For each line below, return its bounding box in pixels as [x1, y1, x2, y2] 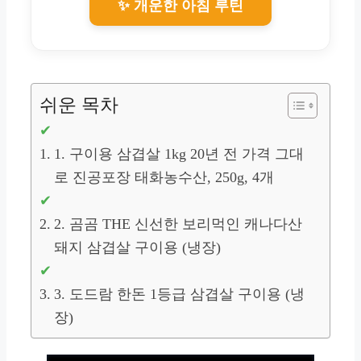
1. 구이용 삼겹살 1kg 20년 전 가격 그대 [53, 145, 304, 162]
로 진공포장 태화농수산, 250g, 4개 [53, 168, 274, 185]
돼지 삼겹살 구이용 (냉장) [53, 239, 221, 255]
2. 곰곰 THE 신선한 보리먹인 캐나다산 [53, 215, 302, 232]
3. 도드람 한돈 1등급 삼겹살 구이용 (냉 [53, 285, 305, 302]
